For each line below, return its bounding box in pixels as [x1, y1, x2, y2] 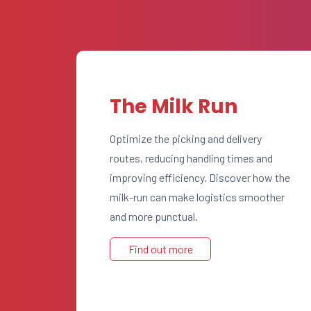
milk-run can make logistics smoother [110, 190, 285, 203]
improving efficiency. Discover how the [110, 171, 290, 184]
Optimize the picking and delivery [110, 132, 262, 145]
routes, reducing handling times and [110, 151, 273, 165]
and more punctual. [110, 210, 198, 223]
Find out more [128, 242, 193, 255]
